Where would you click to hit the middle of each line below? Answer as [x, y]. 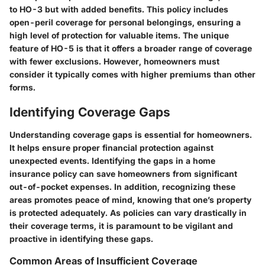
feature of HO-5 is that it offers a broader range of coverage [131, 49]
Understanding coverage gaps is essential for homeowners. [131, 134]
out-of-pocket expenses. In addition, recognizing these [122, 186]
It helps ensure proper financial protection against [112, 147]
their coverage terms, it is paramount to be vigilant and [121, 225]
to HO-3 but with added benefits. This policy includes [119, 9]
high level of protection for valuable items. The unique [119, 35]
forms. [22, 88]
